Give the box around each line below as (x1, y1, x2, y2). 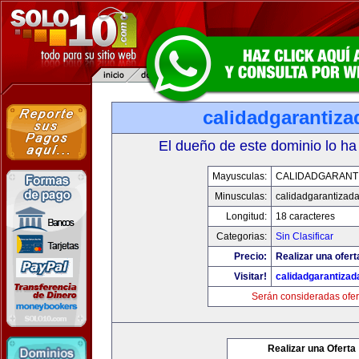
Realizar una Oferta (268, 343, 356, 354)
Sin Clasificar (276, 231, 333, 242)
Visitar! (234, 271, 267, 282)
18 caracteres (276, 211, 335, 222)
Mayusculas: (212, 171, 267, 182)
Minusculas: (215, 191, 267, 202)
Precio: (234, 251, 267, 262)
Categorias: (216, 231, 267, 242)
